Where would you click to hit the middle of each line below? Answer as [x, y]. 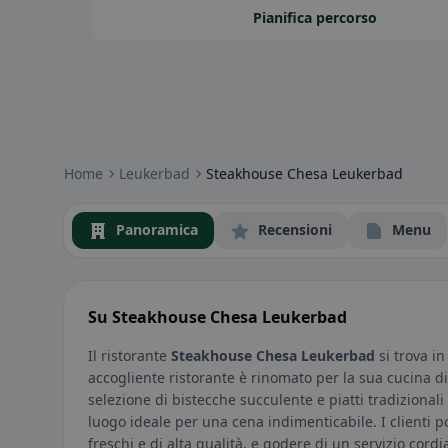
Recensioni [295, 229]
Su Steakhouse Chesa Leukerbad [217, 317]
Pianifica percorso [315, 17]
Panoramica [157, 229]
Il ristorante [129, 356]
